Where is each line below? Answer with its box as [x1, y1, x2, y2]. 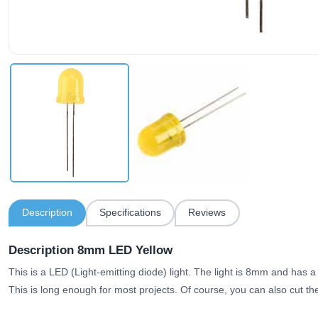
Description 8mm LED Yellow [9, 243, 172, 257]
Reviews [188, 207, 226, 219]
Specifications [99, 207, 162, 219]
